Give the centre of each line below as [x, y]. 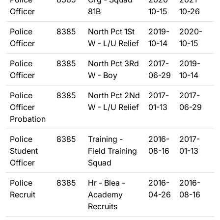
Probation [28, 119]
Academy [105, 194]
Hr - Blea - [107, 183]
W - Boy [103, 75]
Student [24, 151]
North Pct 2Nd [114, 95]
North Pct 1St [111, 31]
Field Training [112, 151]
